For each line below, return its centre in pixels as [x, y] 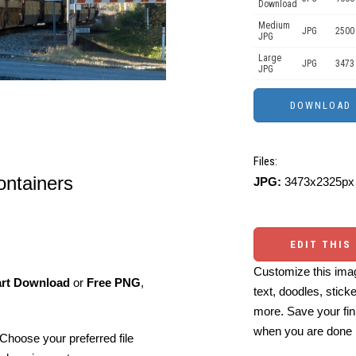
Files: [265, 161]
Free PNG [114, 283]
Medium [274, 25]
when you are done [303, 331]
